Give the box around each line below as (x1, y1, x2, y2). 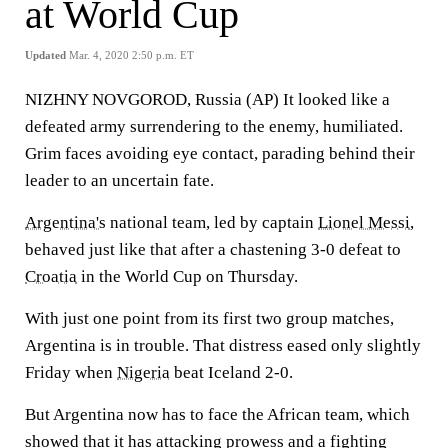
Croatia (25, 267, 77, 286)
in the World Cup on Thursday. (77, 267, 298, 286)
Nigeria (117, 363, 170, 382)
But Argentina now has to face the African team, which (25, 405, 410, 424)
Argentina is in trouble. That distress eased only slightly (25, 336, 421, 355)
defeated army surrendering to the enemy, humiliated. (25, 117, 403, 136)
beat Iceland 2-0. (170, 363, 293, 382)
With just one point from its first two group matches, (25, 309, 394, 328)
